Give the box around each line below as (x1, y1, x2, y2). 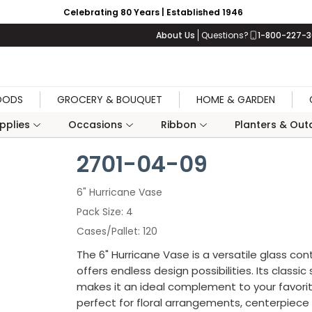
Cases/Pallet (77, 224, 138, 238)
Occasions (68, 118, 123, 132)
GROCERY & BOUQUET (57, 93, 162, 107)
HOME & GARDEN (196, 93, 275, 107)
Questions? (201, 29, 249, 41)
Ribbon (160, 118, 196, 132)
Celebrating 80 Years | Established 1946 (63, 6, 243, 18)
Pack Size (77, 205, 121, 219)
